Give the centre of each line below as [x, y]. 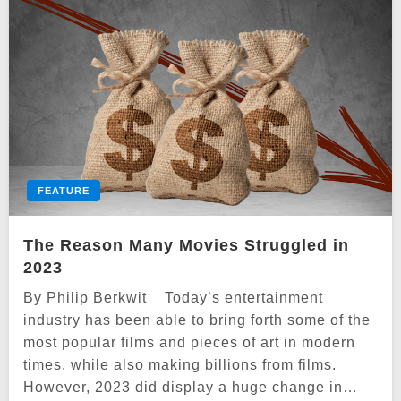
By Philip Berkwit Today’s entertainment [173, 297]
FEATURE [64, 190]
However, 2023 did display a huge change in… [191, 387]
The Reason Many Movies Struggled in [186, 245]
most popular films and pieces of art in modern [189, 342]
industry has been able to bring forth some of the [197, 320]
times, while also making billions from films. [180, 364]
